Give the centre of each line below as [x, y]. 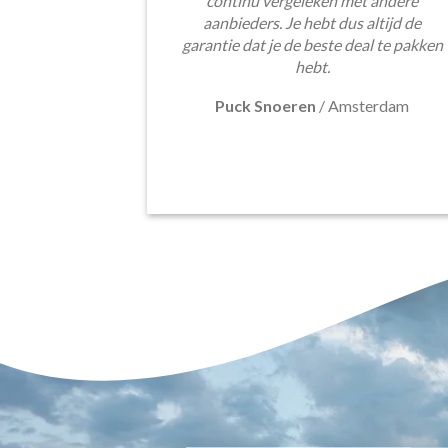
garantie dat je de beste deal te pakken [312, 44]
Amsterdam [368, 105]
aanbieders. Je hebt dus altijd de [312, 22]
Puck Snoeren [265, 105]
